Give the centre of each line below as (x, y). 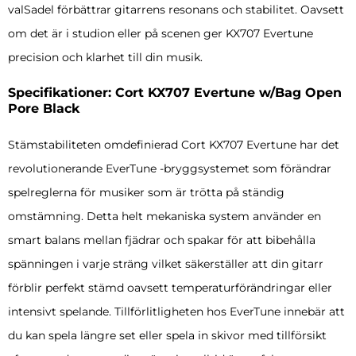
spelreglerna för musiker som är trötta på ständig (146, 192)
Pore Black (44, 108)
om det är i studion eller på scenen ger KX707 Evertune (161, 33)
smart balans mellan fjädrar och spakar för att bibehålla (162, 240)
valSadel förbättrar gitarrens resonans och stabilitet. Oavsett (176, 9)
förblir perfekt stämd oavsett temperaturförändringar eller (170, 287)
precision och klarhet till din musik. (105, 57)
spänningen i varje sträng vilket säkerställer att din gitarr (166, 263)
